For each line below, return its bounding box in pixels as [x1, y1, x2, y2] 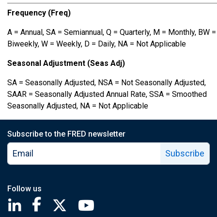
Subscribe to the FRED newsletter [7, 129, 125, 139]
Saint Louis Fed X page [77, 198, 155, 207]
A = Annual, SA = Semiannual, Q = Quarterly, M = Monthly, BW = [7, 28, 216, 37]
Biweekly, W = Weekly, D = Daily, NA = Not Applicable [7, 39, 186, 48]
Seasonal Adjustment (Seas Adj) [7, 59, 125, 68]
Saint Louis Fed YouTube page [102, 198, 204, 207]
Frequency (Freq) [7, 8, 71, 17]
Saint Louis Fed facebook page [51, 198, 156, 207]
